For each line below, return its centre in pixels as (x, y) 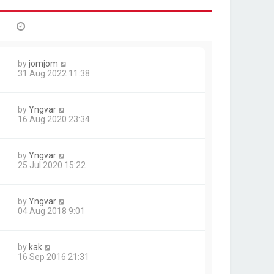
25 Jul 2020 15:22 (52, 165)
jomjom (43, 64)
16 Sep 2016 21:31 (54, 257)
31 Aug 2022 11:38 (54, 73)
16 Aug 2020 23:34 (54, 119)
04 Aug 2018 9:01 (51, 211)
